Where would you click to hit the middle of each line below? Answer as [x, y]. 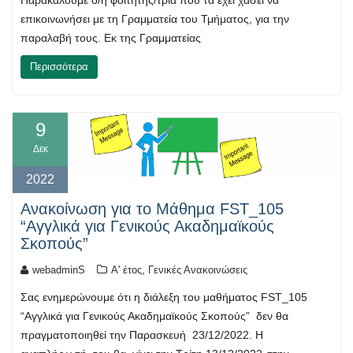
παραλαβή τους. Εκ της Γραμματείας [111, 37]
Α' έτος [126, 270]
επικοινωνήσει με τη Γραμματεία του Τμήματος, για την [155, 19]
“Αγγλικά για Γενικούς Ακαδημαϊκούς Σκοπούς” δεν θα [154, 316]
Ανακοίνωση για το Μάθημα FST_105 [152, 209]
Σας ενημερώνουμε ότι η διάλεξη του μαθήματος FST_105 [164, 297]
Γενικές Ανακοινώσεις [198, 270]
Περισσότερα [59, 66]
